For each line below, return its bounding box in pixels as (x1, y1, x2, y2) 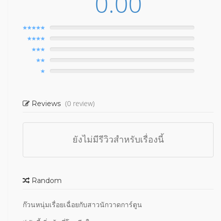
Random (30, 176, 62, 185)
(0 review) (65, 99, 95, 108)
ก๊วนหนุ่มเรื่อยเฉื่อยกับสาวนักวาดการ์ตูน (23, 200, 142, 209)
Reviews (30, 99, 63, 108)
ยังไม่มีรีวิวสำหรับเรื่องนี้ (73, 134, 164, 145)
